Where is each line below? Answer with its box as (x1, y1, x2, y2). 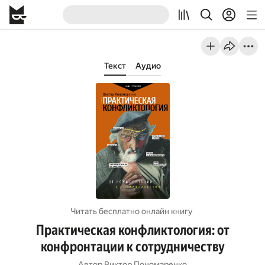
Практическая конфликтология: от (35, 222, 230, 238)
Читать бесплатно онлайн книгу (70, 206, 193, 216)
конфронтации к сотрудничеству (40, 238, 225, 255)
